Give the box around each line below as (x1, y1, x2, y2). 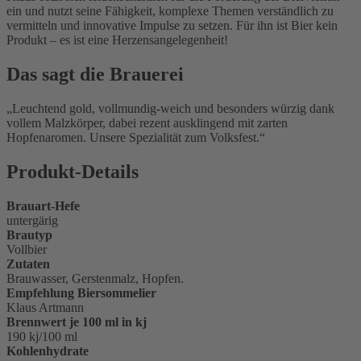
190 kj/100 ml (6, 330, 77, 344)
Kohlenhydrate (6, 344, 89, 359)
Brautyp (6, 228, 52, 243)
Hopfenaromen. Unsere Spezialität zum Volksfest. (6, 131, 259, 145)
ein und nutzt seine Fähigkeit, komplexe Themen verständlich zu (6, 4, 334, 19)
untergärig (6, 214, 58, 228)
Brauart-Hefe (6, 199, 80, 214)
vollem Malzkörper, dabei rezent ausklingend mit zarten (6, 116, 288, 131)
